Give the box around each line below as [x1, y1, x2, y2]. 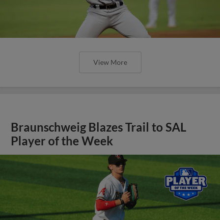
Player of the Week [11, 134, 113, 148]
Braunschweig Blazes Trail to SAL [11, 120, 187, 134]
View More [93, 58, 127, 66]
